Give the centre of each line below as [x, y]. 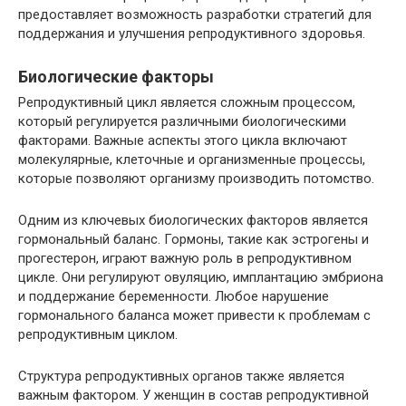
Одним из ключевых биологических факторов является [193, 221]
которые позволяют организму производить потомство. [196, 179]
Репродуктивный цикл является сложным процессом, [187, 103]
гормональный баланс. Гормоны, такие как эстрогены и [193, 240]
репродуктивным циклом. [98, 335]
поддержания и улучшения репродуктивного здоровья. [192, 34]
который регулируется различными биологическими [182, 122]
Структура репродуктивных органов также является [181, 377]
